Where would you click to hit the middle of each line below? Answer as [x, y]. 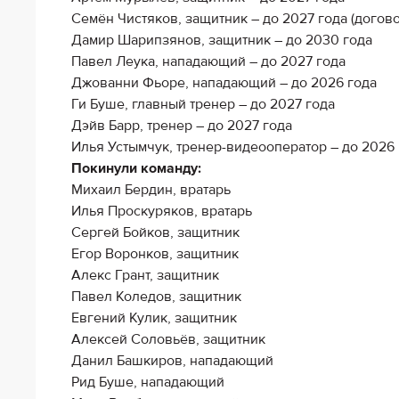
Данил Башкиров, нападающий [172, 361]
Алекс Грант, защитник [145, 275]
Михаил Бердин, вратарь [151, 190]
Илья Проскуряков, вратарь [162, 211]
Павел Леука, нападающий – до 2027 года [208, 61]
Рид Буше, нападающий [148, 382]
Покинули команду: [136, 168]
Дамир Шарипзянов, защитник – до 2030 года [222, 40]
